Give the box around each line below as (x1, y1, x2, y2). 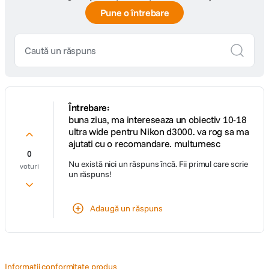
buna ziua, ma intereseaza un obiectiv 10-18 (68, 113, 247, 125)
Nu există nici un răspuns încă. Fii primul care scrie (68, 159, 249, 169)
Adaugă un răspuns (90, 202, 163, 214)
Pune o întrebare (100, 7, 169, 19)
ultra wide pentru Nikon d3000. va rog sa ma (68, 125, 249, 138)
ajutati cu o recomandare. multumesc (68, 138, 220, 150)
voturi (20, 162, 39, 171)
